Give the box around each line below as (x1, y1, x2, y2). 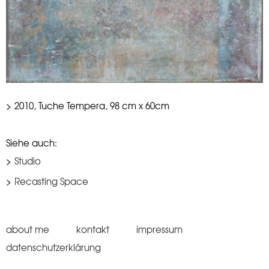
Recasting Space (14, 175, 88, 189)
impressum (136, 222, 183, 236)
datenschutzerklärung (6, 240, 101, 254)
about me (6, 222, 49, 236)
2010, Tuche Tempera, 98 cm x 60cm (14, 98, 169, 112)
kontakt (76, 222, 109, 236)
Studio (14, 154, 41, 168)
